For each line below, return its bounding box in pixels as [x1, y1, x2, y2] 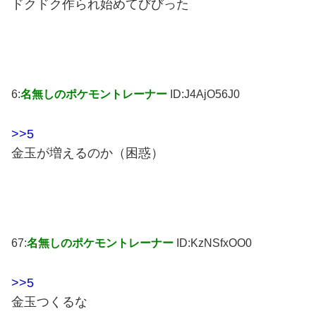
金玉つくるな [11, 295, 87, 310]
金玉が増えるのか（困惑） [11, 146, 164, 161]
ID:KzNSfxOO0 [176, 237, 252, 250]
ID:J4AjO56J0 [170, 88, 240, 101]
